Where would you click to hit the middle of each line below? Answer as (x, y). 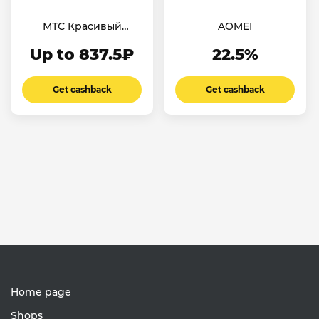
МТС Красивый (82, 26)
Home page (41, 292)
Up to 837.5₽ (82, 54)
